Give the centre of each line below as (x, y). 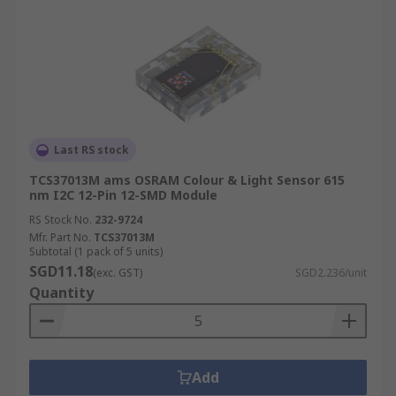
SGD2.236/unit (331, 273)
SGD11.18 (61, 271)
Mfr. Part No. (60, 237)
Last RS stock (91, 150)
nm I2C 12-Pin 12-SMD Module (123, 195)
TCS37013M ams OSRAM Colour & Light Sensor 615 (187, 180)
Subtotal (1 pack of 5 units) (96, 251)
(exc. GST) (118, 273)
